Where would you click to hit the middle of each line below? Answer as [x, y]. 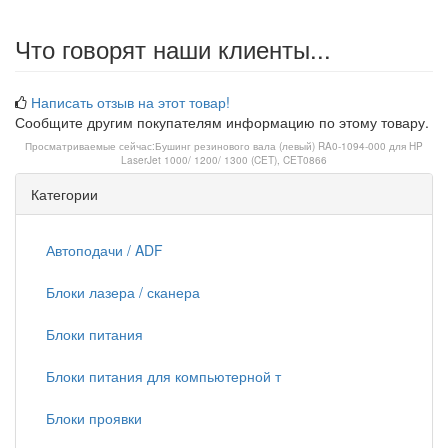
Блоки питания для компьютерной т [163, 376]
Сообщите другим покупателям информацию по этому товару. [222, 122]
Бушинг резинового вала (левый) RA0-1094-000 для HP [289, 146]
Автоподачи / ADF [104, 250]
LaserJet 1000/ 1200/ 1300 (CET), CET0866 [224, 160]
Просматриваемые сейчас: [90, 146]
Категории [64, 194]
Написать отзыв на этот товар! [130, 102]
